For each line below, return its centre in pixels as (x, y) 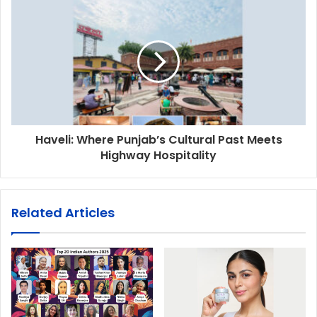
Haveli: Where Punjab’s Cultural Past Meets (158, 139)
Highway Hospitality (158, 155)
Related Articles (63, 212)
